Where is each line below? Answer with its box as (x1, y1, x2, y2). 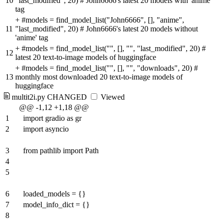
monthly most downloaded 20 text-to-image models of (15, 73, 183, 82)
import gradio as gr (23, 114, 82, 123)
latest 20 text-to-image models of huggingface (15, 53, 156, 62)
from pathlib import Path (23, 146, 99, 155)
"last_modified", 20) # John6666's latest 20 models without (15, 25, 198, 33)
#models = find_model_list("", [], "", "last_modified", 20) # (22, 44, 206, 53)
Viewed (99, 93, 125, 102)
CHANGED (47, 93, 87, 102)
